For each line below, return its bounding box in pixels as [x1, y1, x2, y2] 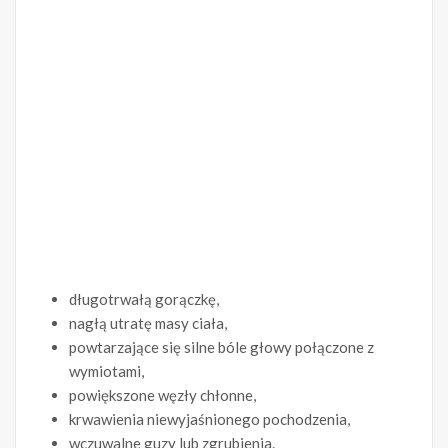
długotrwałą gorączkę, [69, 290, 219, 309]
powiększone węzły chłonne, [69, 386, 256, 405]
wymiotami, [69, 362, 144, 381]
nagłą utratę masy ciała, [69, 314, 227, 333]
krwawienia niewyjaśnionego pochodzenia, [69, 410, 350, 429]
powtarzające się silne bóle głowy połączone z [69, 338, 374, 357]
